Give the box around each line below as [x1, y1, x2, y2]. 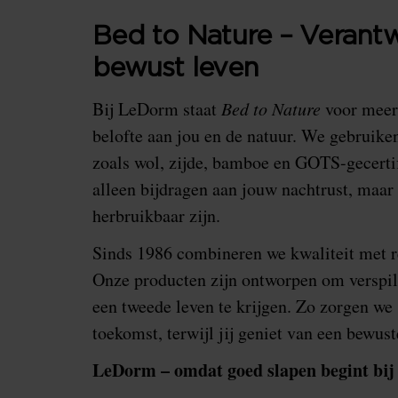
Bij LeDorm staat [92, 97, 221, 121]
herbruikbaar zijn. [92, 203, 220, 227]
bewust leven [92, 55, 259, 82]
